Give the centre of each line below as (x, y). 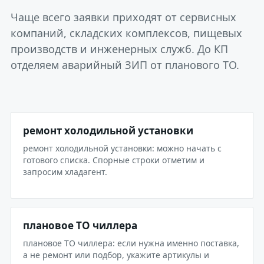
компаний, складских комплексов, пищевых (126, 33)
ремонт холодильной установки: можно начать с (122, 148)
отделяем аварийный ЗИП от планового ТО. (125, 65)
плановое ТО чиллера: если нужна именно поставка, (131, 243)
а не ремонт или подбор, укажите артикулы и (116, 255)
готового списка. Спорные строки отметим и (114, 160)
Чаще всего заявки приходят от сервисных (123, 17)
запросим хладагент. (65, 172)
